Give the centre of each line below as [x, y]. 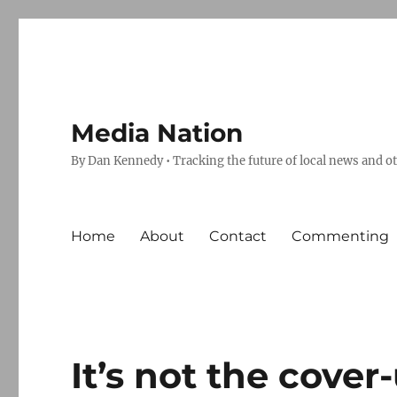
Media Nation [157, 133]
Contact [238, 236]
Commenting [341, 236]
